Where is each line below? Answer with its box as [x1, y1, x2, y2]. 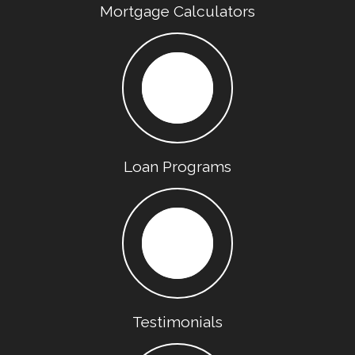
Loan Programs [124, 158, 231, 175]
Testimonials [132, 313, 223, 330]
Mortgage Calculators [100, 2, 255, 20]
